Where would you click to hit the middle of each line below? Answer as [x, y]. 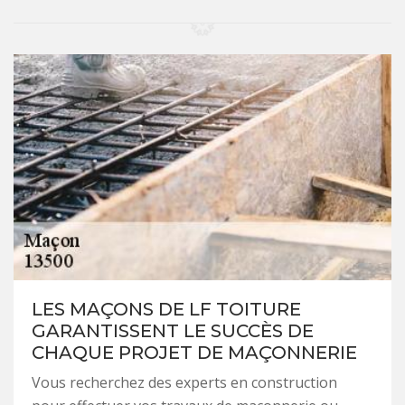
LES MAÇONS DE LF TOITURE [166, 310]
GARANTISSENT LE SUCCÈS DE [173, 331]
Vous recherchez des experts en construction [184, 383]
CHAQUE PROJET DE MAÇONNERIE [194, 353]
